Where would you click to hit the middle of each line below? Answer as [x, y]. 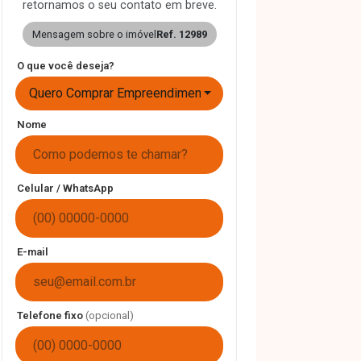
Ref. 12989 [181, 34]
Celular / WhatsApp [65, 188]
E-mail [33, 252]
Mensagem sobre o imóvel [94, 34]
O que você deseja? [66, 66]
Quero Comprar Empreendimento [121, 93]
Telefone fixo [51, 315]
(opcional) [110, 315]
